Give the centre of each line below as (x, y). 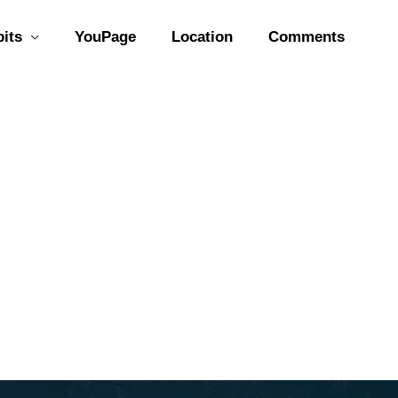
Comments (306, 37)
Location (202, 37)
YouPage (105, 37)
